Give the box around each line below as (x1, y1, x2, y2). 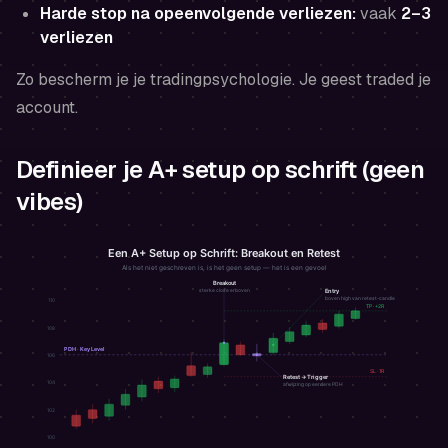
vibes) (16, 185, 83, 217)
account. (16, 96, 78, 118)
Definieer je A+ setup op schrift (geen (16, 153, 425, 185)
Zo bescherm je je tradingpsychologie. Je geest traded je (16, 68, 431, 90)
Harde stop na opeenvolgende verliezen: (40, 2, 356, 24)
